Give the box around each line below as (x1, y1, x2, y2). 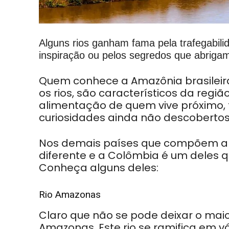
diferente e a (39, 148, 108, 163)
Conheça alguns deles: (39, 161, 158, 175)
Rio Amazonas (39, 189, 101, 201)
